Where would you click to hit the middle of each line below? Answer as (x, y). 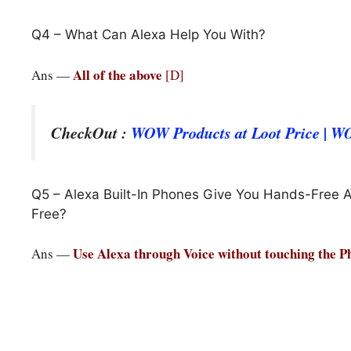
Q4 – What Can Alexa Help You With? (148, 35)
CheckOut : (91, 133)
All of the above (119, 74)
